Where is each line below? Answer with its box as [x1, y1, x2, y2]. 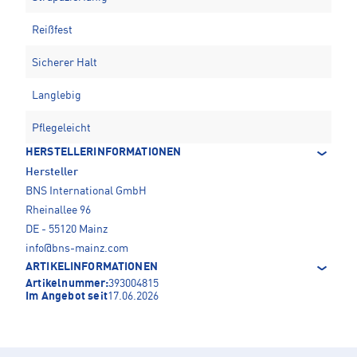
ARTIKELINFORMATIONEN [25, 261, 158, 273]
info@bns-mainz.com [25, 243, 128, 255]
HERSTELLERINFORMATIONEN [25, 147, 182, 159]
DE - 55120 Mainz [25, 224, 108, 236]
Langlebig [32, 90, 81, 102]
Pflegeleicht [32, 123, 91, 135]
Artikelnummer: [25, 278, 108, 290]
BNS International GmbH [25, 186, 147, 198]
